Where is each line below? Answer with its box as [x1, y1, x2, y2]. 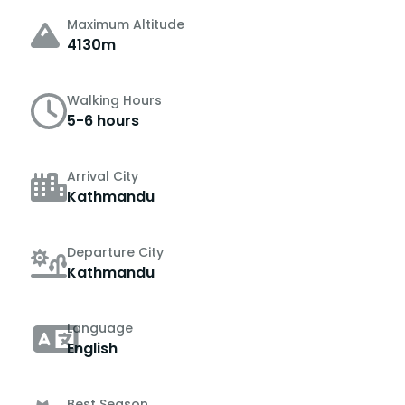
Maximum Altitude [67, 14, 184, 33]
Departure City [67, 242, 164, 261]
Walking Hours [67, 90, 162, 109]
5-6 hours [67, 109, 139, 131]
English [67, 337, 118, 359]
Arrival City [67, 166, 138, 185]
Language [67, 318, 133, 337]
